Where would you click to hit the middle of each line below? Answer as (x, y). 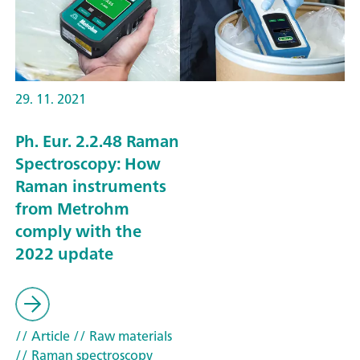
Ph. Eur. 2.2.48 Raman (97, 141)
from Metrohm (72, 209)
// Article (43, 335)
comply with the (78, 231)
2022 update (64, 254)
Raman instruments (91, 186)
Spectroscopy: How (88, 164)
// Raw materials (121, 335)
